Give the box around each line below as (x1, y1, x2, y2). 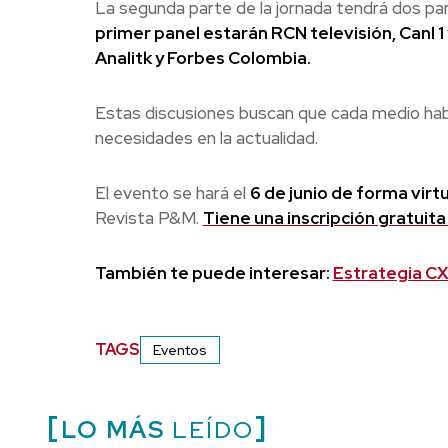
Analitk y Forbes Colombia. (94, 46, 311, 69)
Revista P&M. (94, 206, 203, 229)
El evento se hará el (94, 181, 250, 204)
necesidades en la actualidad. (94, 126, 318, 149)
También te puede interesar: (94, 261, 333, 284)
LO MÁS (61, 413, 165, 445)
